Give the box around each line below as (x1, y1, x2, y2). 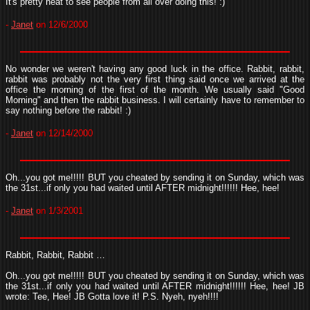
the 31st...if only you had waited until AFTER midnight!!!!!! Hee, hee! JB (6, 281, 304, 291)
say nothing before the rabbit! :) (6, 105, 131, 116)
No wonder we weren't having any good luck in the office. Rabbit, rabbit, (6, 64, 304, 74)
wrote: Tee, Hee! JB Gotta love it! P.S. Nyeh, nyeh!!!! (6, 291, 219, 302)
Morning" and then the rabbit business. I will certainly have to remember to (6, 95, 304, 105)
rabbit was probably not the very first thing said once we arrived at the (6, 74, 304, 84)
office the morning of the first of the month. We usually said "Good (6, 84, 304, 95)
